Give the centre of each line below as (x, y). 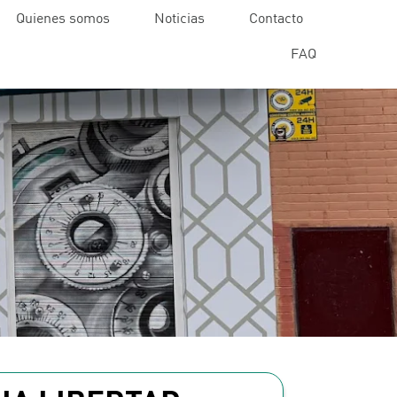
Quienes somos (63, 17)
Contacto (276, 17)
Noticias (180, 17)
